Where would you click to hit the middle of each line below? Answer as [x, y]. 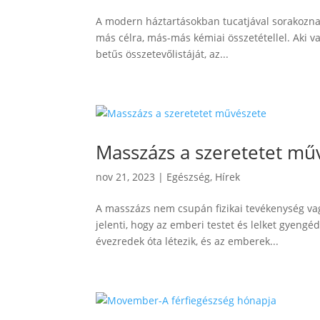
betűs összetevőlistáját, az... [162, 54]
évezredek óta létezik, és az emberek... [187, 241]
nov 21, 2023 [126, 177]
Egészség [189, 177]
